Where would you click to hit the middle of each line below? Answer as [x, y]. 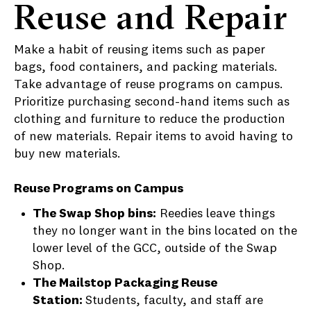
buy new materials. [67, 154]
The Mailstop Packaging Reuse [125, 284]
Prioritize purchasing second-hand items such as [152, 102]
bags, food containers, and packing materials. [146, 67]
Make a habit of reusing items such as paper [140, 50]
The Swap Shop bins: [94, 214]
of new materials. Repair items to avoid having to [153, 137]
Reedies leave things [216, 214]
